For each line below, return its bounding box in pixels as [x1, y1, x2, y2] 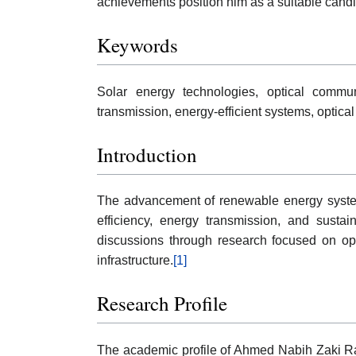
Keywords [97, 32, 178, 59]
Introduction [97, 141, 197, 168]
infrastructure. [97, 253, 173, 268]
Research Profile [97, 290, 227, 317]
